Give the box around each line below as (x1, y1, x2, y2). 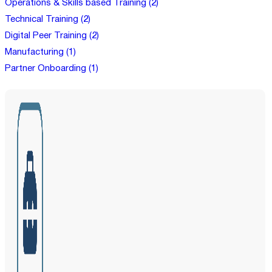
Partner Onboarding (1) (5, 64, 98, 73)
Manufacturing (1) (5, 48, 76, 57)
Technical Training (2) (5, 15, 90, 24)
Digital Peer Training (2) (5, 32, 99, 41)
